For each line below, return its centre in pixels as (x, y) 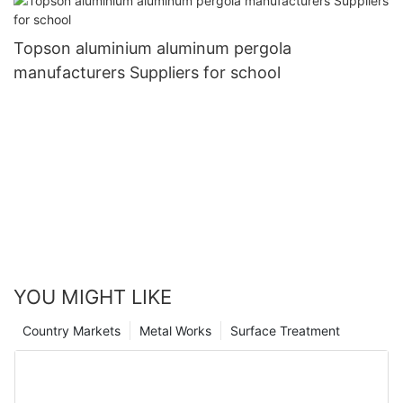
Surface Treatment (285, 330)
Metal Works (175, 330)
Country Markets (72, 330)
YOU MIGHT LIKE (93, 296)
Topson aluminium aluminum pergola (152, 49)
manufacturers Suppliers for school (147, 73)
